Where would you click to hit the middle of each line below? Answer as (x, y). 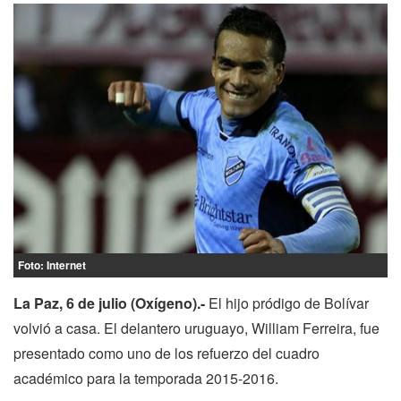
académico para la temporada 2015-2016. (146, 378)
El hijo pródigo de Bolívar (287, 303)
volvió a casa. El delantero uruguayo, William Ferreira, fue (196, 328)
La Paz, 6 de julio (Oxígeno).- (109, 303)
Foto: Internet (52, 264)
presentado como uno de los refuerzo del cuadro (166, 353)
